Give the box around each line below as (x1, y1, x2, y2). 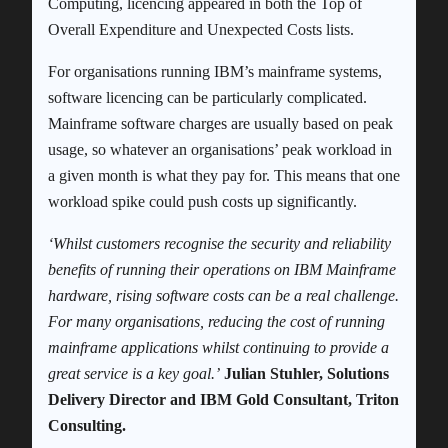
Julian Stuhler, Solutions (224, 364, 389, 382)
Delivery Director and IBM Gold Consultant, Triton (48, 390, 399, 408)
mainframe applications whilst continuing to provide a (48, 338, 389, 356)
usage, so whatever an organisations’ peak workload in (48, 140, 392, 158)
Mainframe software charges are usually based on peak (48, 114, 393, 132)
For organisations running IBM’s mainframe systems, (48, 62, 382, 80)
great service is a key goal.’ (48, 364, 220, 382)
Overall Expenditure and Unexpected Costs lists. (48, 20, 354, 38)
